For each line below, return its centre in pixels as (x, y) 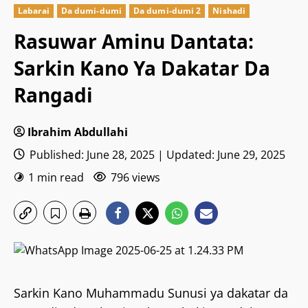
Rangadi (53, 95)
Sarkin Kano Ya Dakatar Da (142, 68)
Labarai (34, 11)
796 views (135, 177)
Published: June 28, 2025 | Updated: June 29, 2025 (156, 155)
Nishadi (229, 11)
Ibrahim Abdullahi (78, 132)
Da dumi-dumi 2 (167, 11)
